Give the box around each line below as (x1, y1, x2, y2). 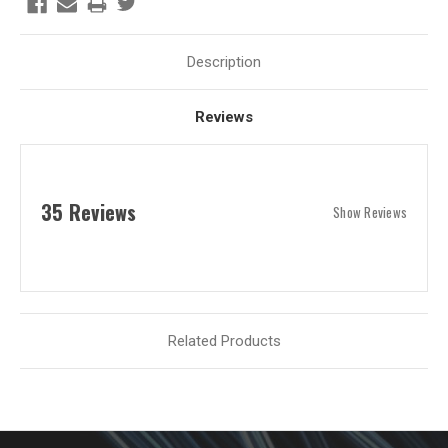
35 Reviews (41, 196, 137, 227)
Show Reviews (333, 201, 407, 222)
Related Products (167, 331, 281, 350)
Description (187, 52, 261, 71)
